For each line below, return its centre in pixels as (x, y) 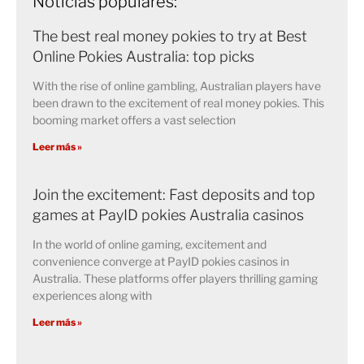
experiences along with (92, 296)
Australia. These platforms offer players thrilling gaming (175, 279)
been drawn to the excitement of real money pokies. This (178, 103)
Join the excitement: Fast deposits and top (174, 195)
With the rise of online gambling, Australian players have (177, 86)
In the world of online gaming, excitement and (149, 245)
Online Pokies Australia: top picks (143, 57)
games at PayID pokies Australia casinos (168, 215)
